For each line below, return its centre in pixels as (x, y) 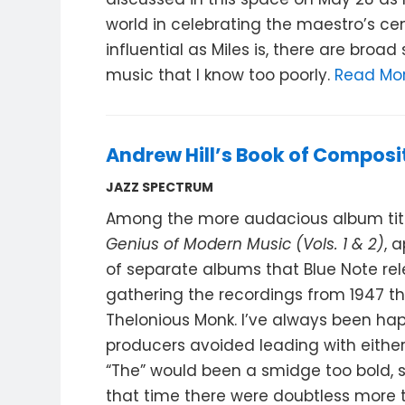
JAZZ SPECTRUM (160, 187)
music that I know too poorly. (221, 75)
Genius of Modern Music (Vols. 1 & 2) (245, 244)
